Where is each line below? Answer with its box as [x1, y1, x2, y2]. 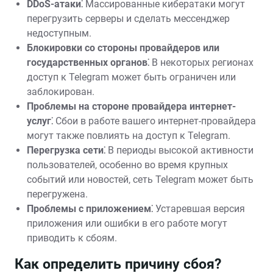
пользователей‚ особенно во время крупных [27, 159, 228, 171]
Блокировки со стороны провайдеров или [27, 42, 219, 54]
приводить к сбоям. [27, 232, 117, 244]
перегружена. [27, 188, 88, 200]
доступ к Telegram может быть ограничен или [27, 71, 236, 83]
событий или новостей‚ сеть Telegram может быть [27, 174, 253, 185]
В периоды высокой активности [105, 144, 253, 156]
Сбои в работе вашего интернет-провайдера [53, 115, 256, 127]
